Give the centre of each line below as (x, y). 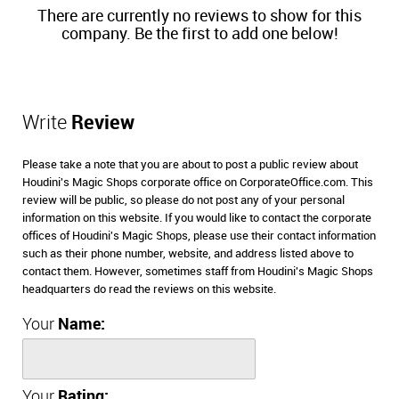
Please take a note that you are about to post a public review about (190, 164)
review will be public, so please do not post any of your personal (183, 200)
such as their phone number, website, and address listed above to (188, 253)
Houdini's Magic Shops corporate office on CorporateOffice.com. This (198, 182)
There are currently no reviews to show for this (199, 16)
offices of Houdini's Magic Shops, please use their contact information (199, 236)
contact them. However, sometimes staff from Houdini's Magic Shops (198, 271)
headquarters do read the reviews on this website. (149, 289)
